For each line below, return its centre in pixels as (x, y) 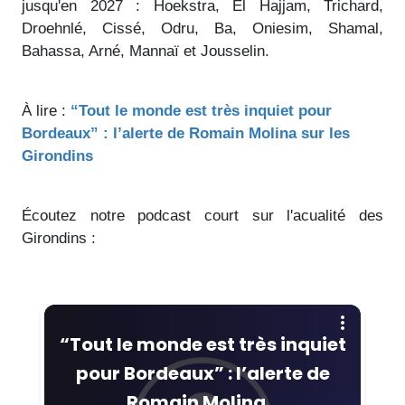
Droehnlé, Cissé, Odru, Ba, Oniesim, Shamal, (202, 28)
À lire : (46, 110)
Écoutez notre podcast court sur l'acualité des (202, 215)
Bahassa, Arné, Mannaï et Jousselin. (146, 51)
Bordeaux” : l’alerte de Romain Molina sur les (186, 133)
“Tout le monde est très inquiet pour (201, 110)
